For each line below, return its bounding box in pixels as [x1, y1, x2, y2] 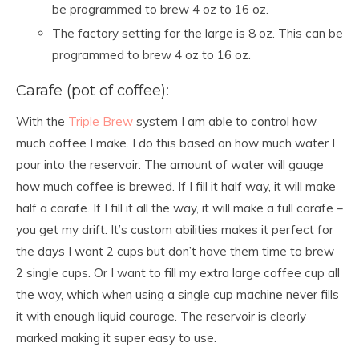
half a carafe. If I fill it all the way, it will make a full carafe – [16, 200, 343, 216]
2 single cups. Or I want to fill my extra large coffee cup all [16, 265, 340, 280]
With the [16, 114, 68, 129]
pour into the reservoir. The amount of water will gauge [16, 157, 324, 172]
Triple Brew [68, 114, 133, 129]
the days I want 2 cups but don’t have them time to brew [16, 244, 334, 259]
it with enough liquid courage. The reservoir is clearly [16, 309, 306, 324]
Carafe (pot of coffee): [16, 81, 169, 99]
